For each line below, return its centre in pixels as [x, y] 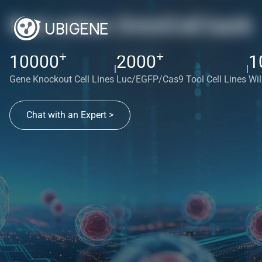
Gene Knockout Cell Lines [62, 79]
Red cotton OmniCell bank [131, 26]
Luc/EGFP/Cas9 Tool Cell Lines [181, 79]
